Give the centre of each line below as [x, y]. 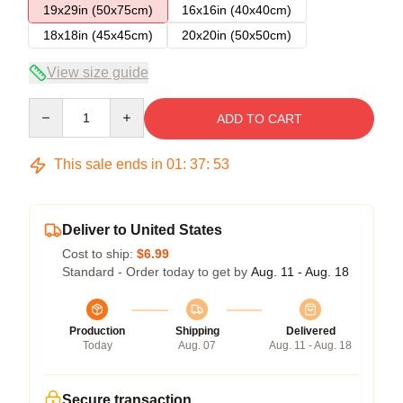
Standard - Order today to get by [157, 272]
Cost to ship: [99, 254]
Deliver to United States [142, 230]
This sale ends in [108, 164]
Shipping [197, 331]
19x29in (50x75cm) [98, 10]
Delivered [310, 331]
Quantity [52, 106]
